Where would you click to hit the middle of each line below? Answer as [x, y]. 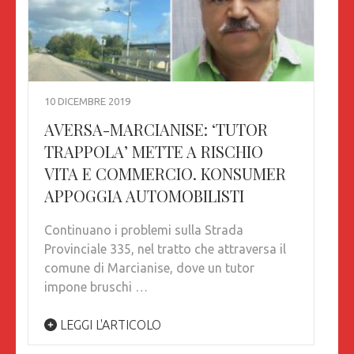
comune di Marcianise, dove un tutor [149, 268]
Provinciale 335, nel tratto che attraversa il [165, 249]
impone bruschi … [96, 287]
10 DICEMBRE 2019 [87, 102]
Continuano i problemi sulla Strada [144, 230]
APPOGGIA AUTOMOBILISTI [144, 196]
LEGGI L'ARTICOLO [109, 325]
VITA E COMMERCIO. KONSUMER [165, 174]
